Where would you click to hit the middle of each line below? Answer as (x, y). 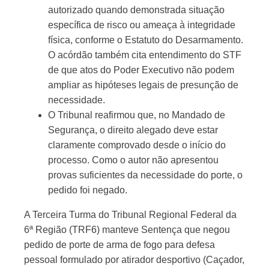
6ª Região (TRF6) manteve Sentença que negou (127, 230)
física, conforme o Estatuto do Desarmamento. (146, 40)
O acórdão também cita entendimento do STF (145, 55)
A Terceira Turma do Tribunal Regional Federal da (130, 215)
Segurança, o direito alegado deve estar (133, 130)
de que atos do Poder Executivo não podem (141, 70)
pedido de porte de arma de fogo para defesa (119, 245)
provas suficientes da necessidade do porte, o (145, 175)
